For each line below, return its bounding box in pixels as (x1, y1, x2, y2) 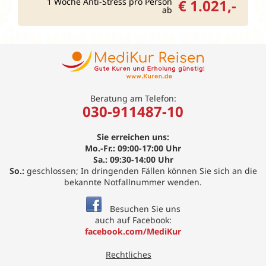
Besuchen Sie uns (107, 202, 180, 214)
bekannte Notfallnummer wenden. (64, 176, 202, 188)
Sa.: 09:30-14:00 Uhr (93, 153, 173, 165)
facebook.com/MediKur (85, 225, 181, 237)
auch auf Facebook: (94, 214, 172, 226)
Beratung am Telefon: (90, 92, 176, 104)
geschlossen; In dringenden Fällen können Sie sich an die (24, 164, 257, 176)
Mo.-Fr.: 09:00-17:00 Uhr (85, 142, 181, 154)
